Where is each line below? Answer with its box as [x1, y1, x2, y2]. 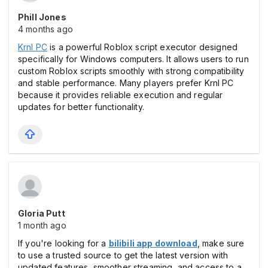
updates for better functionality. [18, 101, 144, 112]
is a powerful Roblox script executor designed [47, 41, 237, 52]
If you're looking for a [18, 237, 109, 248]
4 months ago [18, 23, 73, 34]
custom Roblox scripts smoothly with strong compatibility [18, 65, 245, 76]
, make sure [197, 237, 245, 248]
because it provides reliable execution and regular [18, 89, 223, 100]
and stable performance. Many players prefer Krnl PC [18, 77, 234, 88]
